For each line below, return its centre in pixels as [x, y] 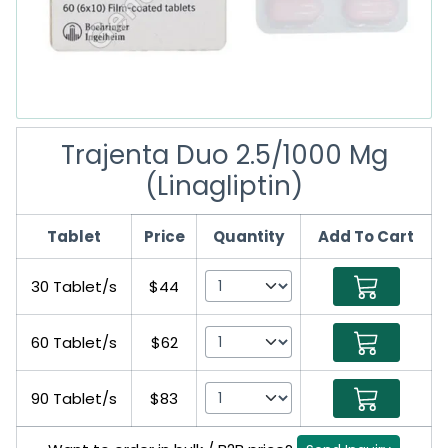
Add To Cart [366, 236]
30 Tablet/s [74, 286]
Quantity [248, 236]
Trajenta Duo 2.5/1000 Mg [224, 154]
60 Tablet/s [74, 342]
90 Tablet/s [74, 398]
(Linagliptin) [224, 185]
